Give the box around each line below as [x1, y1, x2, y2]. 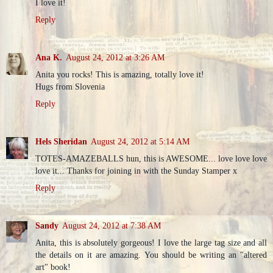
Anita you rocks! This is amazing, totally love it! [35, 69, 204, 79]
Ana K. [35, 52, 62, 62]
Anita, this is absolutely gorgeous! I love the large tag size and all [35, 237, 267, 247]
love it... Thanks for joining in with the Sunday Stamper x [35, 165, 237, 175]
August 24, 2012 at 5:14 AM [91, 136, 190, 146]
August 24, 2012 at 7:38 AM [62, 220, 161, 230]
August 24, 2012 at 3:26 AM [66, 52, 165, 62]
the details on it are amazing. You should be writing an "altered [35, 249, 267, 260]
